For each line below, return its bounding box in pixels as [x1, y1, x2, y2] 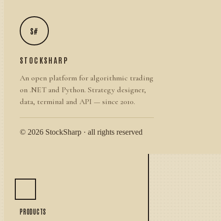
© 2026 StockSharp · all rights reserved [20, 128, 143, 136]
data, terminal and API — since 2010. [20, 97, 135, 107]
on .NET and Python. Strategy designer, [20, 85, 146, 95]
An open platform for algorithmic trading [20, 73, 153, 83]
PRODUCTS [20, 207, 47, 216]
